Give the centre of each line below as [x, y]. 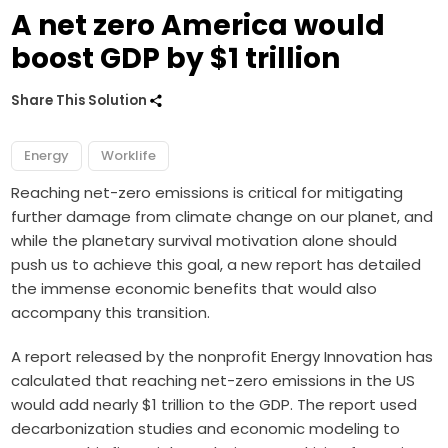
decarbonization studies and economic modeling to [206, 428]
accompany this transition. [113, 312]
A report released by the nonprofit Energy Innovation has [222, 356]
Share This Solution [81, 100]
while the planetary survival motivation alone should [204, 240]
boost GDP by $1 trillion [176, 58]
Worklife [129, 155]
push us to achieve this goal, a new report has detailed [216, 264]
